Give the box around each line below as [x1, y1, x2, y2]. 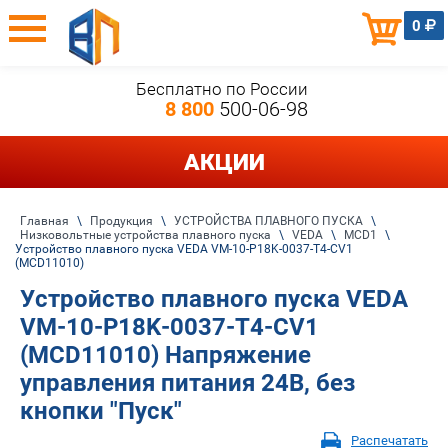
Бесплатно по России [135, 79, 308, 100]
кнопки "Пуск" [20, 396, 182, 425]
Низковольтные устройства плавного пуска [20, 227, 271, 242]
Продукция [90, 213, 153, 228]
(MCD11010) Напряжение [20, 340, 311, 369]
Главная [20, 213, 69, 228]
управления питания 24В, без [20, 368, 355, 397]
